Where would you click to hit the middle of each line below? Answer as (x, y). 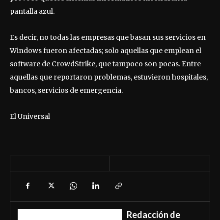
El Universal (30, 116)
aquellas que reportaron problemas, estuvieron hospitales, (109, 77)
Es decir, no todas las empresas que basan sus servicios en (108, 37)
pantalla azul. (32, 11)
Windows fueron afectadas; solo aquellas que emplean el (106, 50)
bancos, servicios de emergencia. (66, 90)
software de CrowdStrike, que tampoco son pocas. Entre (105, 64)
